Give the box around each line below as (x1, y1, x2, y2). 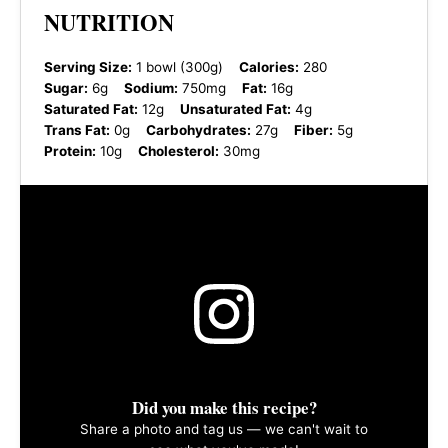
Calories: (238, 59, 299, 76)
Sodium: (123, 80, 178, 97)
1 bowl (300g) (135, 59, 223, 76)
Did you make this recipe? (131, 395, 317, 421)
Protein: (43, 143, 96, 160)
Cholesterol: (137, 143, 219, 160)
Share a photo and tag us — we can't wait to (80, 421, 368, 438)
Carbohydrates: (145, 122, 251, 139)
